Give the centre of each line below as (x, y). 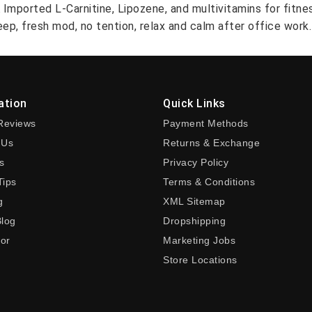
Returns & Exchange (211, 143)
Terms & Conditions (209, 182)
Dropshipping (194, 221)
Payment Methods (206, 123)
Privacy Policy (196, 162)
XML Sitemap (194, 201)
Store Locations (200, 260)
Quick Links (194, 103)
